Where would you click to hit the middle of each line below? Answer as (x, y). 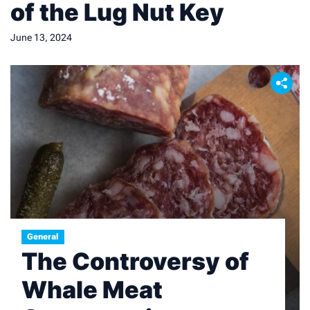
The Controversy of (135, 261)
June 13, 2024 (41, 37)
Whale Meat (92, 290)
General (43, 237)
